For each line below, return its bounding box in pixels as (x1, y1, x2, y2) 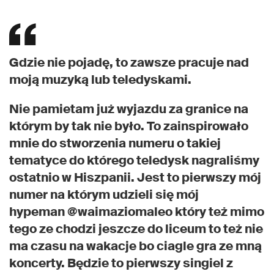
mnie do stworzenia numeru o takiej (9, 135, 221, 152)
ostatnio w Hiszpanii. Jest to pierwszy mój (9, 169, 261, 186)
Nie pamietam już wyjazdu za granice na (9, 101, 248, 117)
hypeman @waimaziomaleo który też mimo (9, 204, 264, 220)
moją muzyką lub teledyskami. (9, 72, 191, 88)
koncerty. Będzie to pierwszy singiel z (9, 255, 233, 272)
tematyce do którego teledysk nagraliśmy (9, 152, 259, 169)
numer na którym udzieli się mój (9, 187, 199, 203)
